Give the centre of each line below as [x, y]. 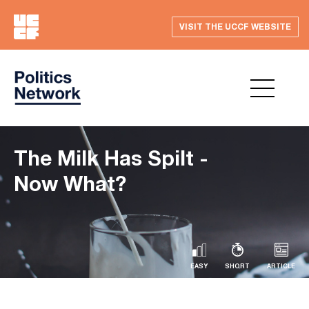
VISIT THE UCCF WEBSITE [235, 27]
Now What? [70, 183]
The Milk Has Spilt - [111, 158]
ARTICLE [281, 266]
